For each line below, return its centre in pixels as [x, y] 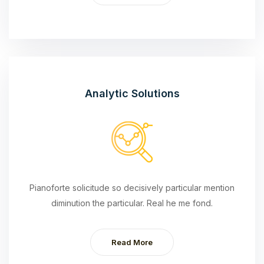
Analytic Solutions [132, 93]
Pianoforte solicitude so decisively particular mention [132, 187]
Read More [132, 242]
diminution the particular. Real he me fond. [132, 203]
